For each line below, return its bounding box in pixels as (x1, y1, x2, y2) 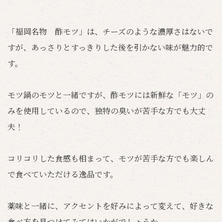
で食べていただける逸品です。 (7, 168, 118, 180)
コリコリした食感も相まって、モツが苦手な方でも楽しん (7, 153, 214, 164)
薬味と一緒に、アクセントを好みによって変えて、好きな (7, 200, 214, 212)
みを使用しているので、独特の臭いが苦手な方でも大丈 (7, 105, 206, 116)
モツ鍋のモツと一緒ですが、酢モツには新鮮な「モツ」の (7, 89, 214, 101)
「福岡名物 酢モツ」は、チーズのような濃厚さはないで (7, 26, 213, 37)
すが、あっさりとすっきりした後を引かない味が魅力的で (7, 42, 213, 53)
